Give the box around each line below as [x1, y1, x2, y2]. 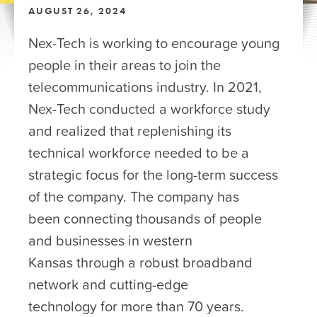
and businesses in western [28, 229, 192, 251]
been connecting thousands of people [28, 207, 262, 229]
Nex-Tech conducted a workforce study [28, 98, 270, 120]
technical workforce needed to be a [28, 142, 249, 163]
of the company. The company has [28, 185, 239, 207]
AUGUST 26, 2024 [28, 4, 127, 17]
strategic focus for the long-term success [28, 163, 278, 185]
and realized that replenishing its [28, 120, 231, 142]
